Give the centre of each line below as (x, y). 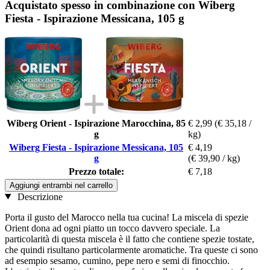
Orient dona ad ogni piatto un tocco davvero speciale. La (112, 228)
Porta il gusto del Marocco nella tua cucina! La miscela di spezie (127, 217)
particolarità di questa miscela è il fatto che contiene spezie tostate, (130, 239)
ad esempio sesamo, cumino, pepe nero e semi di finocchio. (117, 260)
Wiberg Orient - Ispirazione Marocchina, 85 (96, 123)
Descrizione (39, 196)
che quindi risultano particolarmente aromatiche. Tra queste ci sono (131, 250)
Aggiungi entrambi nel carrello (61, 185)
